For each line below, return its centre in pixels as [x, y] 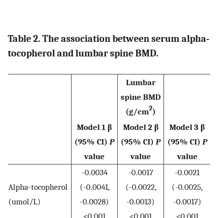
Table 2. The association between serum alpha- [109, 39]
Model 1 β [94, 127]
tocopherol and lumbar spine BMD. [83, 54]
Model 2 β [141, 127]
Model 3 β [187, 127]
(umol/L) [25, 201]
